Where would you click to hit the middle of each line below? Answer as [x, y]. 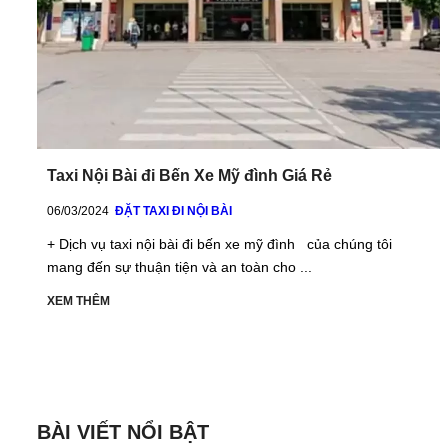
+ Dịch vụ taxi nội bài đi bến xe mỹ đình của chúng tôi [219, 243]
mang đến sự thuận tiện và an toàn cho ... [179, 266]
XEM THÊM [78, 300]
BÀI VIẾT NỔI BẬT [123, 431]
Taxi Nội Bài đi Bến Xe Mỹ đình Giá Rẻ [189, 175]
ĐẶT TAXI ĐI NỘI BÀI [173, 210]
